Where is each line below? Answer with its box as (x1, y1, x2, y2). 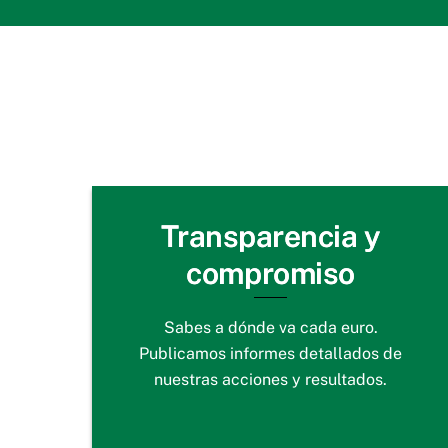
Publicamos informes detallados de (139, 343, 403, 363)
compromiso (186, 255, 355, 292)
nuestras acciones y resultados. (154, 369, 388, 389)
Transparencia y (160, 218, 381, 255)
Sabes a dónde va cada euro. (163, 317, 378, 337)
